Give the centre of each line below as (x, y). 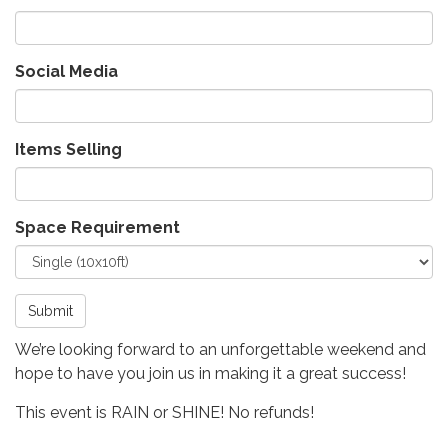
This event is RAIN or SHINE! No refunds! (166, 412)
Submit (50, 310)
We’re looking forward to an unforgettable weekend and (220, 349)
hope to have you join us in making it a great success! (210, 373)
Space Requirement (97, 227)
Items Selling (68, 149)
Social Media (66, 71)
